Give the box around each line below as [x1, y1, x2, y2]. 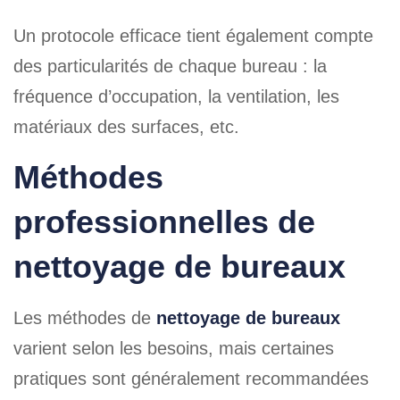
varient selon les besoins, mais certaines [13, 338, 334, 358]
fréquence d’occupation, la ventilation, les [13, 87, 339, 106]
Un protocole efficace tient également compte [13, 26, 373, 46]
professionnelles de [13, 204, 315, 240]
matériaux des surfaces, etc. [13, 117, 239, 137]
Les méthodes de [13, 308, 156, 328]
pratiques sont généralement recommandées [13, 369, 369, 388]
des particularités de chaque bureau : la [13, 56, 327, 76]
